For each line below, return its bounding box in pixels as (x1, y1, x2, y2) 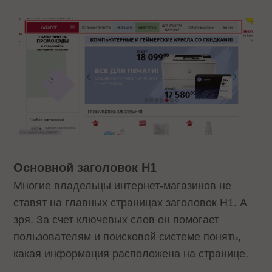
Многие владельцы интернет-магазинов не (13, 180, 232, 192)
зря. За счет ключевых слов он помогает (13, 214, 220, 226)
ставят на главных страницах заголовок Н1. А (13, 197, 248, 209)
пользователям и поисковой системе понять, (13, 231, 242, 243)
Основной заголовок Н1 (13, 161, 161, 175)
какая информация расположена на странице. (13, 248, 252, 260)
